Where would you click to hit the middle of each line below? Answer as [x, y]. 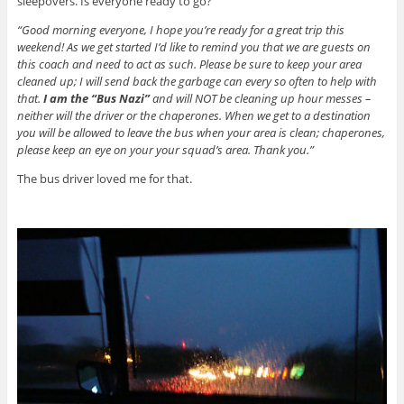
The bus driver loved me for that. [104, 179]
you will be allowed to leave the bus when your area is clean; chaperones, [201, 133]
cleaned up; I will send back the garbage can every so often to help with [197, 82]
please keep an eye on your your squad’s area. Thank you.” [165, 150]
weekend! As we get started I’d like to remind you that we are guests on [193, 47]
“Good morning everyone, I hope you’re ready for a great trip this [180, 30]
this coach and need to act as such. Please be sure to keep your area [189, 64]
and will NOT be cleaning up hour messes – [260, 99]
